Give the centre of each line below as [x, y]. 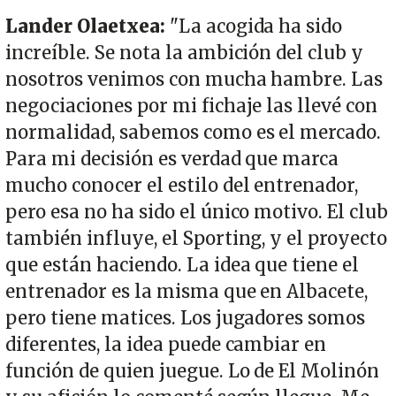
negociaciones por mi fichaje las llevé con [192, 107]
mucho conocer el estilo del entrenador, [182, 186]
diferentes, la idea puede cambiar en [166, 345]
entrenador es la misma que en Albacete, [187, 292]
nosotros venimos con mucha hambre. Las [194, 80]
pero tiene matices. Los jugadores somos [186, 319]
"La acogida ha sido [256, 27]
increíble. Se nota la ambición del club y [185, 53]
